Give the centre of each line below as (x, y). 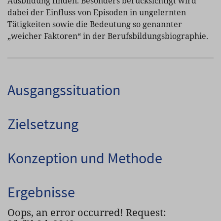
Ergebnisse (41, 192)
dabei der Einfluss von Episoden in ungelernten (97, 12)
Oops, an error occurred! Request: (87, 212)
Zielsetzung (43, 124)
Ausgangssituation (64, 90)
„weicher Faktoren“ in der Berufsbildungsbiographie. (108, 36)
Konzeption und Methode (85, 158)
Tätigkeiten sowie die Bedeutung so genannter (95, 24)
